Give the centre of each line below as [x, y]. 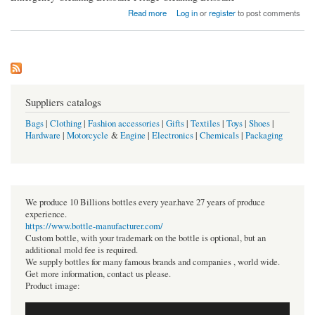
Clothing [66, 124]
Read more [147, 12]
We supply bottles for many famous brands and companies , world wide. [153, 262]
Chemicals [220, 136]
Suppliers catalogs [63, 102]
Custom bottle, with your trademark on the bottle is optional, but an [146, 238]
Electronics [173, 136]
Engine [133, 136]
